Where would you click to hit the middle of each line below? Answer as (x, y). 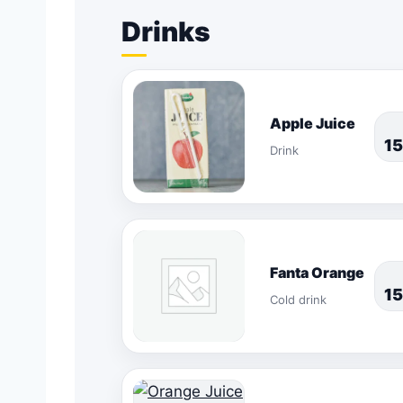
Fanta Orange (317, 273)
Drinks (166, 31)
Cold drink (298, 300)
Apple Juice (313, 123)
